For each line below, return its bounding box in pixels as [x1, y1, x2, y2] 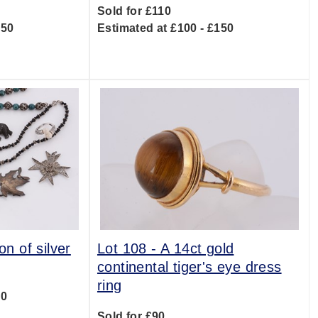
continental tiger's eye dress [97, 259, 282, 275]
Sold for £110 [97, 5, 172, 17]
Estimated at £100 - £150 [97, 22, 234, 34]
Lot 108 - [97, 241, 160, 256]
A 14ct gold [160, 241, 234, 256]
